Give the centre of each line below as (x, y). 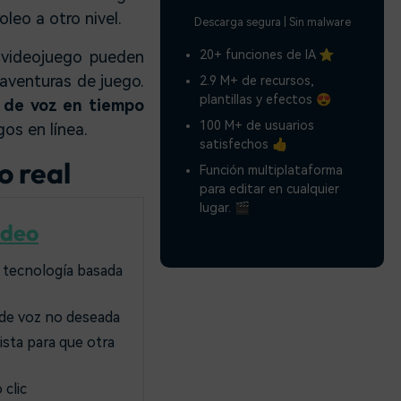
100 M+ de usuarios (257, 125)
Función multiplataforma (272, 170)
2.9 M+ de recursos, (257, 80)
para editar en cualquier (270, 188)
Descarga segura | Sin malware (272, 22)
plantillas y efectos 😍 (266, 99)
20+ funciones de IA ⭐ (267, 54)
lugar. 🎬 (225, 207)
